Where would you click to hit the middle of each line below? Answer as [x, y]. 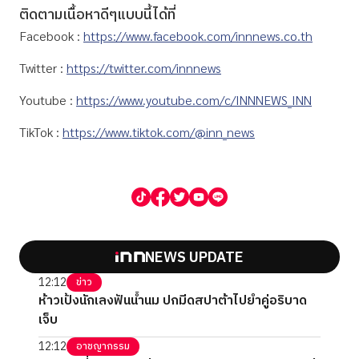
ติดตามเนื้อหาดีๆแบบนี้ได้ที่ [97, 16]
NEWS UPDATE [194, 258]
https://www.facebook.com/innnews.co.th [198, 36]
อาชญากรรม [103, 347]
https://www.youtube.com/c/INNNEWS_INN [194, 100]
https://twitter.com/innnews [144, 68]
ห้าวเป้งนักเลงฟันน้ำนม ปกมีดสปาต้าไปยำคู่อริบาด [173, 301]
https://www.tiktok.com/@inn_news [159, 132]
